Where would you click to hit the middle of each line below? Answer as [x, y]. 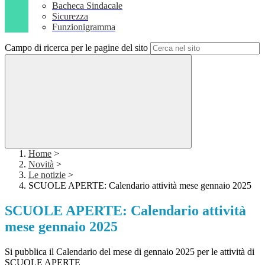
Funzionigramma [84, 27]
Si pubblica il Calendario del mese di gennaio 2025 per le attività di [130, 252]
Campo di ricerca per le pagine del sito [76, 48]
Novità [41, 164]
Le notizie [47, 175]
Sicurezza [70, 17]
